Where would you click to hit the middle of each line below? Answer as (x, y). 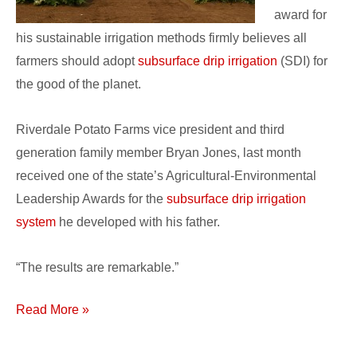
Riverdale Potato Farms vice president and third (150, 130)
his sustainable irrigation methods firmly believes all (161, 38)
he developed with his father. (138, 222)
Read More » (53, 310)
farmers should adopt (77, 61)
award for (300, 15)
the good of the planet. (78, 84)
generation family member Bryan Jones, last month (159, 153)
